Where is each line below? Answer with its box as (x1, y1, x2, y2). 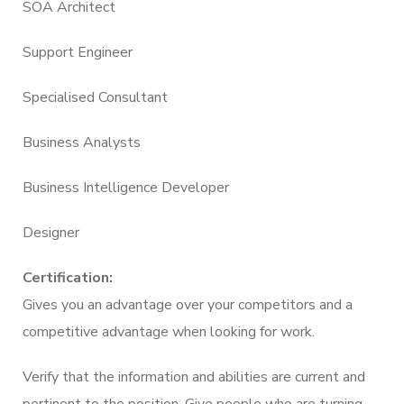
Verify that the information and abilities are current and (23, 366, 365, 387)
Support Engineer (23, 41, 133, 62)
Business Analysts (23, 132, 141, 152)
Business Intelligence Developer (23, 177, 229, 197)
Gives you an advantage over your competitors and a (23, 294, 353, 315)
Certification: (23, 267, 113, 288)
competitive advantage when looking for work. (23, 321, 315, 342)
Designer (23, 222, 79, 243)
